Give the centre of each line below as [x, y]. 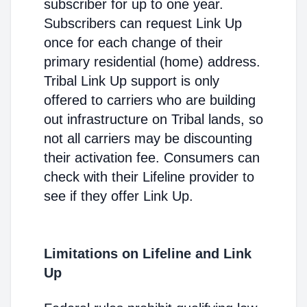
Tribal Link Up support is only [132, 81]
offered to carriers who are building [150, 100]
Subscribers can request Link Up [143, 23]
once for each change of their [133, 42]
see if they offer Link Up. [119, 196]
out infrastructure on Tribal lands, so [153, 119]
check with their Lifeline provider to [149, 177]
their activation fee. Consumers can [152, 158]
